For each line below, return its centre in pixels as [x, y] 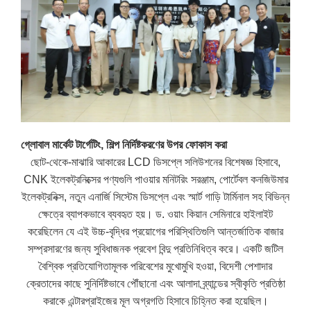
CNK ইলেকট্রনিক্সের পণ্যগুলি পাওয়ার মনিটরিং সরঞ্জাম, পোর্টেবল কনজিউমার [155, 180]
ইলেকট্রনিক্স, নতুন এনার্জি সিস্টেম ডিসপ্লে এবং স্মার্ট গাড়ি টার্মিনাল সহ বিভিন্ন [155, 197]
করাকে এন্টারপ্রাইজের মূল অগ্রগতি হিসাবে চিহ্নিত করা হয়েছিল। [155, 301]
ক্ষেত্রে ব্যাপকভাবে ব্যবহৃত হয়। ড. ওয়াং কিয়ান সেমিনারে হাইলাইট [155, 215]
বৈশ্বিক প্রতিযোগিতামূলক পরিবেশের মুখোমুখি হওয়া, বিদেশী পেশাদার [155, 267]
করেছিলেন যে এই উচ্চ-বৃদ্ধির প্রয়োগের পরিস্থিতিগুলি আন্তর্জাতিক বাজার [155, 232]
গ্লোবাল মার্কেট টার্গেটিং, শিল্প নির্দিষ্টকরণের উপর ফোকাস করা [124, 145]
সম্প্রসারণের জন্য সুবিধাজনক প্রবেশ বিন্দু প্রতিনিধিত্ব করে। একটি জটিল [155, 249]
